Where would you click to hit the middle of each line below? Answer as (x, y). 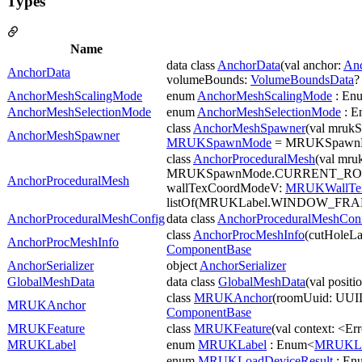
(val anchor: (312, 65)
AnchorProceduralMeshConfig (86, 219)
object (183, 266)
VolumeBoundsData (302, 80)
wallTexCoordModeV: (226, 188)
